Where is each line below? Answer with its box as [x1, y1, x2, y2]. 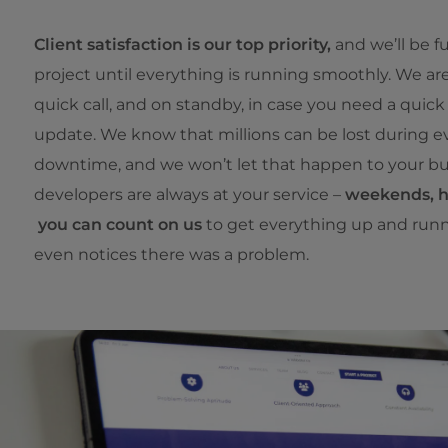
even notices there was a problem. [33, 245, 309, 264]
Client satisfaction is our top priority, [33, 35, 331, 54]
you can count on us [33, 215, 202, 234]
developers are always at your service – [33, 185, 345, 204]
